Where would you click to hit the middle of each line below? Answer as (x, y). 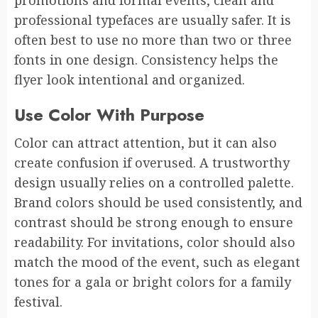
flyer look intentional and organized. (130, 79)
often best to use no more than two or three (153, 39)
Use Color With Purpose (109, 114)
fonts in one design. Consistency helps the (146, 59)
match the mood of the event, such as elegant (157, 262)
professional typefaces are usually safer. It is (153, 20)
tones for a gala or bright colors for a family (153, 281)
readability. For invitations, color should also (155, 242)
